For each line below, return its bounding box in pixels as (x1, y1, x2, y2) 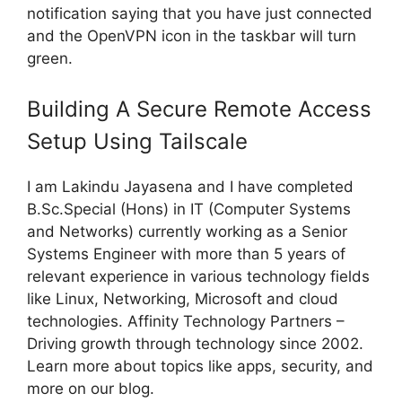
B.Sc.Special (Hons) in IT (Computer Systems (27, 199, 351, 218)
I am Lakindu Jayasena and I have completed (27, 177, 354, 196)
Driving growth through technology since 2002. (27, 334, 363, 353)
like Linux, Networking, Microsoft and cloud (27, 289, 338, 308)
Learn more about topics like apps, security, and (27, 356, 373, 375)
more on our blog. (27, 379, 154, 398)
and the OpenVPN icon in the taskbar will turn (27, 27, 356, 46)
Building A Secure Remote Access (27, 95, 371, 122)
